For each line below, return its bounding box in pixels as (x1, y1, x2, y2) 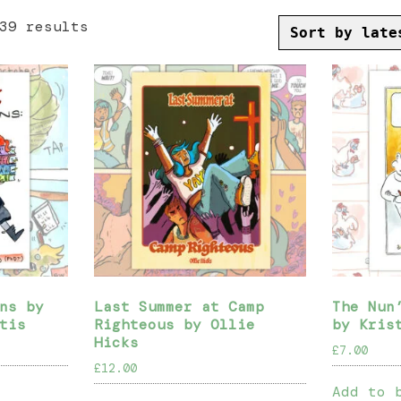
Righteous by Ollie (94, 314, 256, 334)
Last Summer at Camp (94, 296, 265, 316)
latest (88, 60, 142, 80)
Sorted (88, 15, 142, 35)
